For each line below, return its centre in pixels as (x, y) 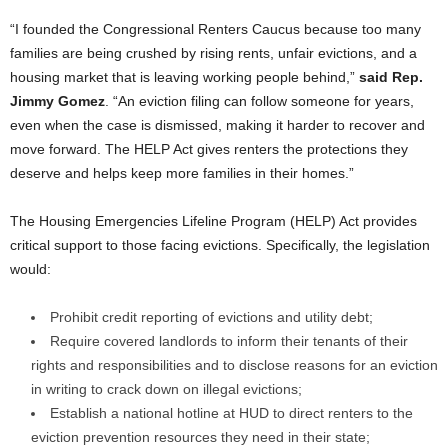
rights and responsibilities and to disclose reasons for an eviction (234, 365)
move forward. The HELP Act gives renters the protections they (209, 149)
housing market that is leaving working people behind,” (184, 77)
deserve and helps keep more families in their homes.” (182, 173)
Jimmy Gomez (57, 101)
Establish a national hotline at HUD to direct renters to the (231, 413)
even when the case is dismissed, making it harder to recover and (217, 125)
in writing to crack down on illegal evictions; (166, 389)
